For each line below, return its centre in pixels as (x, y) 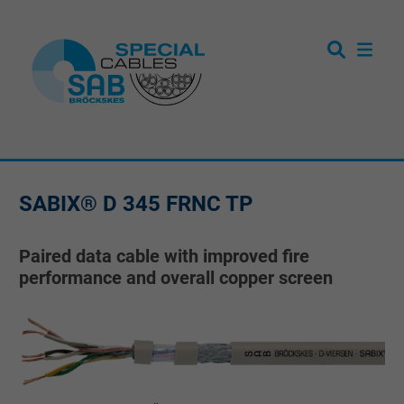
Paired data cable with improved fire (164, 256)
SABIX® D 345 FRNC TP (136, 204)
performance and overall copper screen (176, 278)
